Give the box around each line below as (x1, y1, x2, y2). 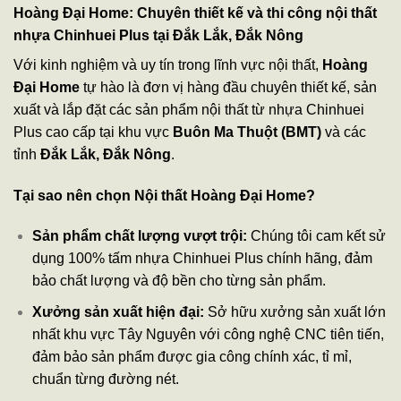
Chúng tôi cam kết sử (246, 228, 386, 244)
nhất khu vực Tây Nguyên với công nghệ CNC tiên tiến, (31, 326, 384, 342)
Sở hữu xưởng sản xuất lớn (203, 303, 386, 320)
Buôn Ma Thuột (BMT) (173, 124, 321, 140)
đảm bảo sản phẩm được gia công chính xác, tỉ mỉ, (31, 348, 352, 364)
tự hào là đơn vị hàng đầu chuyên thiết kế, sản (80, 79, 377, 95)
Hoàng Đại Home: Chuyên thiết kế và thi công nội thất (13, 4, 377, 21)
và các (321, 124, 366, 140)
